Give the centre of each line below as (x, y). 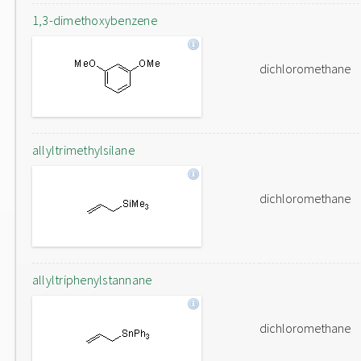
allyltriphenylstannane (92, 280)
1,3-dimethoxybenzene (95, 20)
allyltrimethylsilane (83, 150)
